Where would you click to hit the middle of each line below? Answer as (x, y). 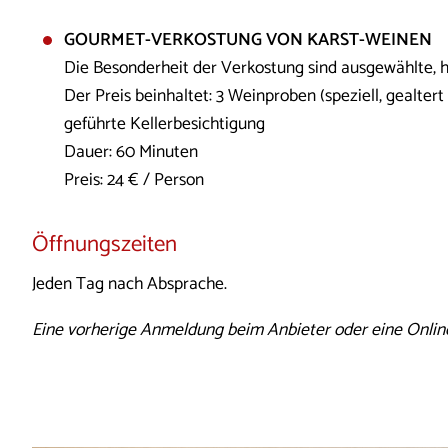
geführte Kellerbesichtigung (164, 125)
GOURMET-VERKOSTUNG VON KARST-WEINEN (247, 41)
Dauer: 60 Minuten (130, 153)
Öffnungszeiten (104, 244)
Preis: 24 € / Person (133, 181)
